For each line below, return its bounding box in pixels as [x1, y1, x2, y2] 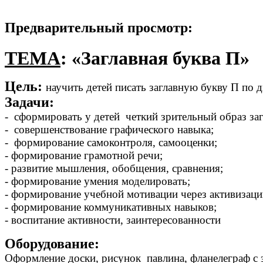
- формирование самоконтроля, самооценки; [5, 136, 217, 149]
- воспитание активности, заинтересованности [5, 214, 221, 227]
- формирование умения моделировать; [5, 175, 190, 188]
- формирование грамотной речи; [5, 149, 163, 162]
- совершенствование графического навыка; [5, 123, 214, 136]
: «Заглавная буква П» [60, 48, 249, 69]
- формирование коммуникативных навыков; [5, 201, 217, 214]
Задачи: [5, 95, 61, 110]
